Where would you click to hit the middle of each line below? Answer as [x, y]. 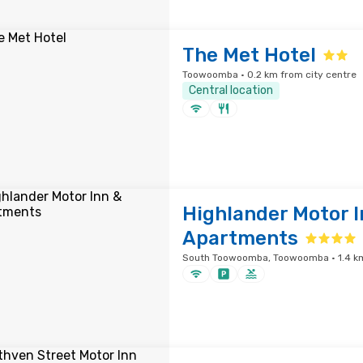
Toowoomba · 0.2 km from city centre [269, 75]
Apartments [240, 238]
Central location [231, 90]
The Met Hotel [249, 55]
